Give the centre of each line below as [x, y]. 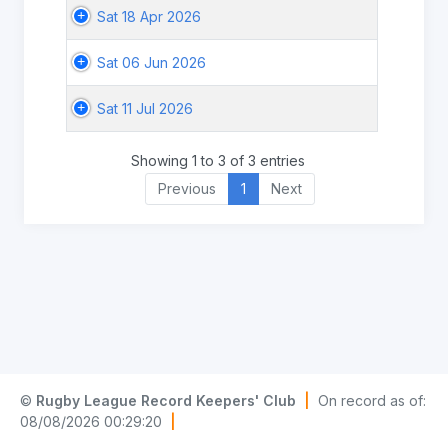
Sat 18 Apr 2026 [149, 16]
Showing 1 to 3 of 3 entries [218, 160]
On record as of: [368, 400]
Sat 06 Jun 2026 [151, 62]
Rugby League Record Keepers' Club [166, 400]
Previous [187, 189]
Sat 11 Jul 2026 [145, 108]
